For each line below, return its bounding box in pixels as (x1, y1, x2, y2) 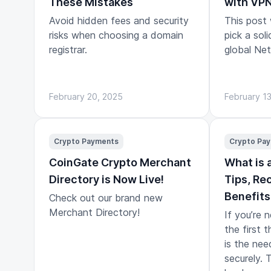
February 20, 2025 (49, 91, 123, 102)
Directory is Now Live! (49, 172, 164, 186)
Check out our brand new (49, 191, 163, 204)
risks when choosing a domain (49, 28, 183, 41)
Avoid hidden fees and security (49, 14, 189, 27)
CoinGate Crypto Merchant (49, 155, 191, 169)
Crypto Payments (54, 136, 119, 146)
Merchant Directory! (49, 206, 140, 218)
